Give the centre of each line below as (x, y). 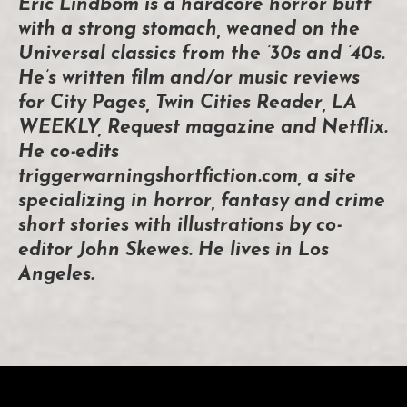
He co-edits (69, 153)
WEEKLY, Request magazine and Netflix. (203, 128)
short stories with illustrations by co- (180, 226)
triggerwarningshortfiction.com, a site (187, 177)
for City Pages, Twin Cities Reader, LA (188, 104)
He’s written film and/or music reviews (189, 79)
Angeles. (56, 275)
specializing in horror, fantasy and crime (202, 202)
